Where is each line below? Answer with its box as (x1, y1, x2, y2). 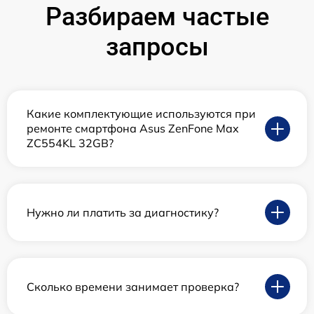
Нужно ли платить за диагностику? (27, 205, 219, 219)
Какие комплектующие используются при (27, 107, 256, 121)
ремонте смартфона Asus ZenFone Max (27, 121, 239, 136)
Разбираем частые (45, 2, 269, 32)
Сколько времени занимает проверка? (27, 279, 239, 294)
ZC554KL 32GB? (27, 136, 114, 151)
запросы (105, 32, 209, 62)
